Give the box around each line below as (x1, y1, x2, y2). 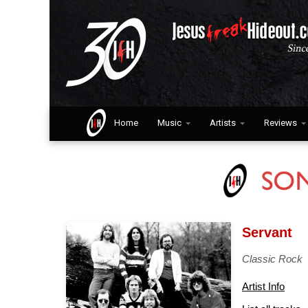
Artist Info (241, 280, 285, 292)
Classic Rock (241, 253, 302, 265)
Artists (209, 118, 236, 128)
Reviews (263, 118, 297, 128)
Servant (241, 224, 292, 240)
